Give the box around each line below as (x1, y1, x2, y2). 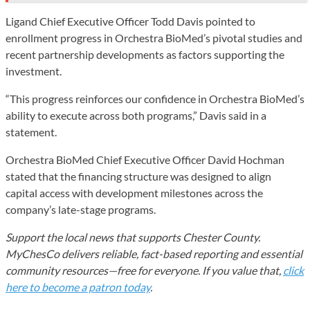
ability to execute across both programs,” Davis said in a (6, 108, 266, 122)
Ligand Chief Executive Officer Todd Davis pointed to (6, 14, 255, 28)
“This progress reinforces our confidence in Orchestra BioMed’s (6, 91, 304, 105)
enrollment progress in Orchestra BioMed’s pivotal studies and (6, 30, 302, 44)
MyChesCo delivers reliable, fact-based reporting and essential (6, 246, 302, 260)
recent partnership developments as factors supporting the (6, 47, 284, 61)
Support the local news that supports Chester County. (6, 230, 260, 244)
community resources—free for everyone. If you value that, (6, 263, 283, 277)
